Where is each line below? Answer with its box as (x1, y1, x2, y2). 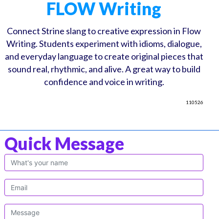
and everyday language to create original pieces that (4, 51, 203, 62)
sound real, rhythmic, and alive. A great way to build (7, 64, 200, 75)
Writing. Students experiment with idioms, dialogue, (6, 38, 202, 49)
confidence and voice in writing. (44, 76, 164, 88)
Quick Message (4, 132, 125, 153)
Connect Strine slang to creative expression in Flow (7, 25, 201, 37)
